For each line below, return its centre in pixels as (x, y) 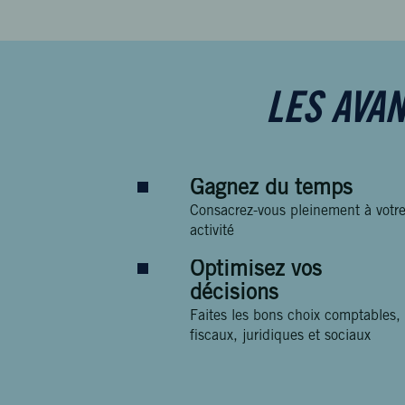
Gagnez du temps (271, 190)
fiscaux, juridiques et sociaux (280, 336)
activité (212, 231)
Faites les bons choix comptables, (295, 316)
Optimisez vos (256, 271)
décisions (234, 295)
